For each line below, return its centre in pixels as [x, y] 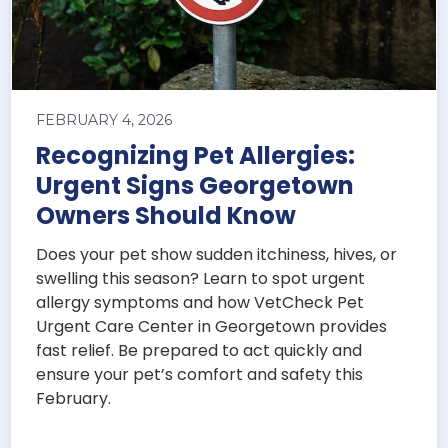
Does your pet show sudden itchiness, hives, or [217, 255]
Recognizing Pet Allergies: [196, 156]
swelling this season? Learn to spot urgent [201, 279]
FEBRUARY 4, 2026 [104, 120]
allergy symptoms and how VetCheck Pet [200, 303]
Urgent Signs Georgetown [195, 186]
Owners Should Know [166, 216]
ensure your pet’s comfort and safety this [200, 375]
